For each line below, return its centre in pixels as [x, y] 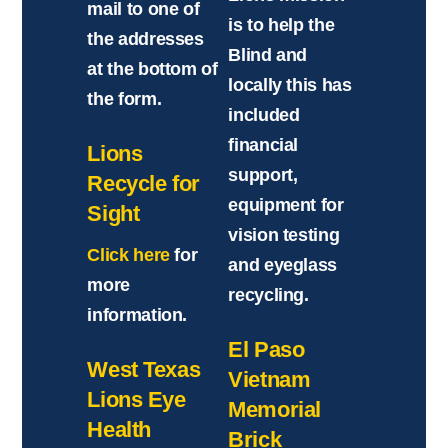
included [264, 114]
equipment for [286, 204]
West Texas [144, 369]
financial [263, 144]
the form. [124, 98]
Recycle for [143, 183]
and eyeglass [283, 264]
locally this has [290, 84]
